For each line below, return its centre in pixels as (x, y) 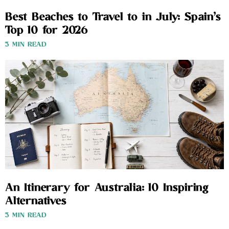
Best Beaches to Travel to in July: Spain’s (113, 18)
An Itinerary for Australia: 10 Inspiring (107, 188)
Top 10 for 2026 (47, 31)
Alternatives (36, 202)
